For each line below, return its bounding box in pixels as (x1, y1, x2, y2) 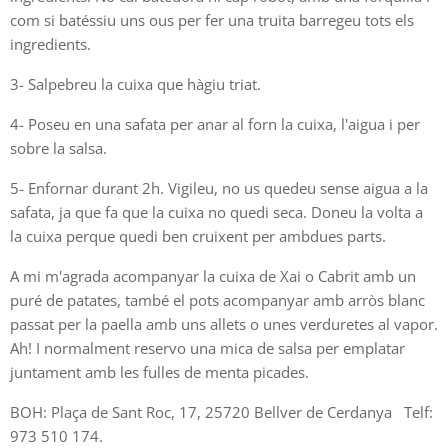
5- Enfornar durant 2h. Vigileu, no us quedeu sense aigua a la (10, 177, 428, 198)
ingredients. (10, 33, 95, 54)
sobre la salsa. (10, 137, 111, 158)
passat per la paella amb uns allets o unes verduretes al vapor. (10, 313, 438, 334)
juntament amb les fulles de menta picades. (10, 361, 313, 382)
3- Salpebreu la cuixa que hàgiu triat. (10, 73, 265, 94)
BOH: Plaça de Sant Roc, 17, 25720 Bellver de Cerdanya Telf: (10, 401, 433, 422)
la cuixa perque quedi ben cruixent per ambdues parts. (10, 225, 390, 246)
